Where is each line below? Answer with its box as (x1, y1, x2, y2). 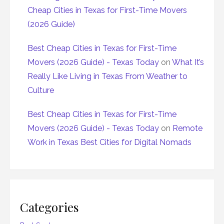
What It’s (172, 57, 204, 67)
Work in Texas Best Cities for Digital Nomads (27, 137, 191, 147)
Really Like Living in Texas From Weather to (27, 71, 187, 81)
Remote (172, 123, 202, 133)
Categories (20, 198, 79, 215)
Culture (27, 85, 54, 95)
